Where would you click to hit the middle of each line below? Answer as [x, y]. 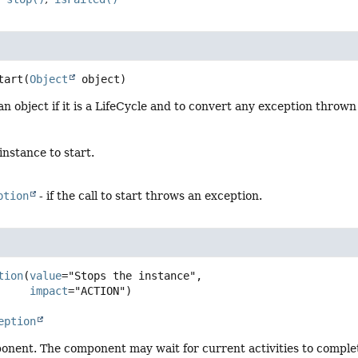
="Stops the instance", [132, 276]
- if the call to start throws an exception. [149, 196]
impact [49, 291]
